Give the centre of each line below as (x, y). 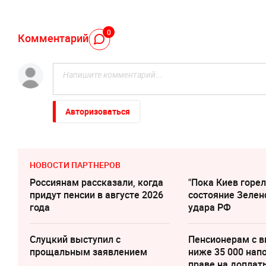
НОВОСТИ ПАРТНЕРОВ (75, 164)
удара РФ (210, 207)
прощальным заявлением (88, 251)
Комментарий (53, 38)
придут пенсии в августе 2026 (96, 194)
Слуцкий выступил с (75, 239)
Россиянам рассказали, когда (96, 182)
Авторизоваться (98, 111)
